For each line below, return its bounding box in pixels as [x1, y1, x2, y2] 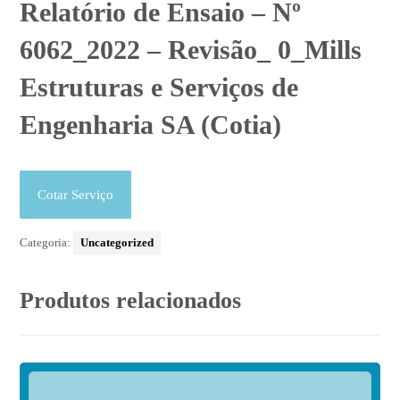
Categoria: [20, 236, 74, 250]
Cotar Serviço [37, 187, 114, 203]
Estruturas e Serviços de [20, 72, 299, 103]
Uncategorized [80, 236, 154, 250]
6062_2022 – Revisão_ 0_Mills [20, 35, 362, 65]
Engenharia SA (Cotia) [20, 110, 282, 140]
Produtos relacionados [20, 287, 242, 314]
